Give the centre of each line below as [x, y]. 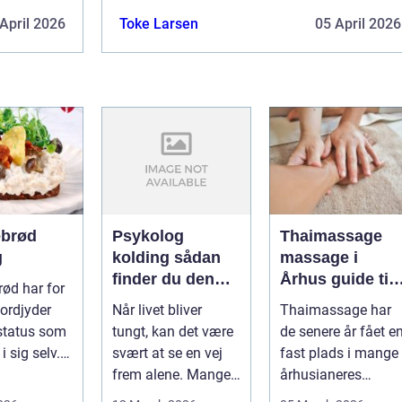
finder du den [163, 279]
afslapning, [323, 300]
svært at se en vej [167, 353]
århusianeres [321, 374]
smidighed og [332, 322]
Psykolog [148, 236]
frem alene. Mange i [175, 374]
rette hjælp [153, 300]
